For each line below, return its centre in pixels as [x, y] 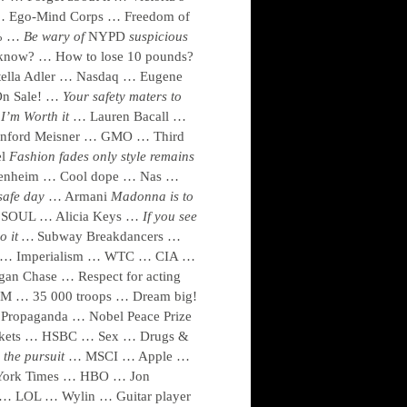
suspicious [157, 36]
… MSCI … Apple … [127, 356]
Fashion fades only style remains [102, 156]
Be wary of [56, 36]
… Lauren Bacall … [129, 116]
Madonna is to [152, 196]
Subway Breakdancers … [109, 236]
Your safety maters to [122, 96]
